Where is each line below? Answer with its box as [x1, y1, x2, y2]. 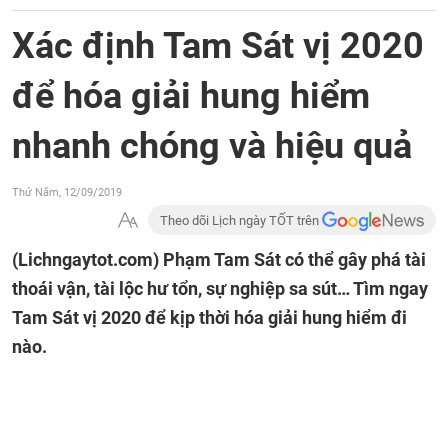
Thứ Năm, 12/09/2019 [12, 186, 122, 199]
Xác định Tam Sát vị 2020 [12, 25, 424, 67]
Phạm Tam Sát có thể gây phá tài [163, 249, 426, 270]
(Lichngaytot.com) [12, 249, 163, 270]
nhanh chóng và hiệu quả [12, 125, 412, 167]
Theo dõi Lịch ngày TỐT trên [160, 213, 323, 228]
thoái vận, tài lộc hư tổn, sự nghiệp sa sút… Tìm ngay [12, 278, 428, 299]
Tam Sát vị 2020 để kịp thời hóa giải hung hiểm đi [12, 307, 407, 328]
